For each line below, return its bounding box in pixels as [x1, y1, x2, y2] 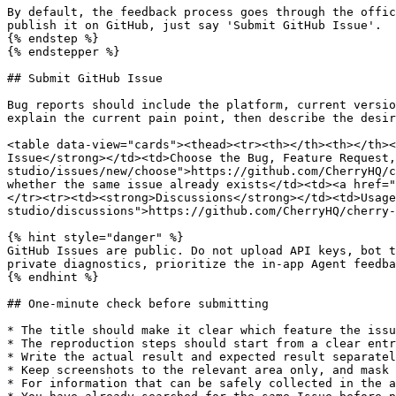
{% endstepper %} [7, 45, 120, 58]
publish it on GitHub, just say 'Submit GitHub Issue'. [7, 19, 382, 32]
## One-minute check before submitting [7, 297, 269, 310]
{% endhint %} [7, 270, 99, 284]
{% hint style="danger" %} [7, 231, 184, 244]
